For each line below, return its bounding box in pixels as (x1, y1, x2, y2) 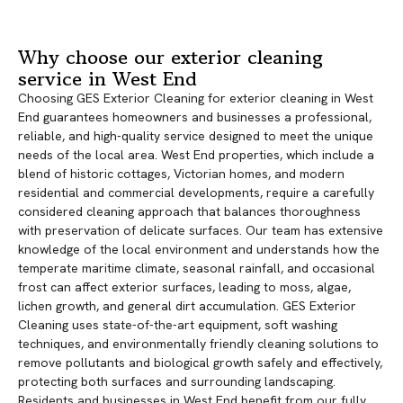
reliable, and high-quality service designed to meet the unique (18, 128, 373, 145)
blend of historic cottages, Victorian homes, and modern (18, 166, 345, 183)
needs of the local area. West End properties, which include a (18, 147, 374, 164)
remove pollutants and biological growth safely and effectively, (18, 354, 382, 372)
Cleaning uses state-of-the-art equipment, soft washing (18, 317, 337, 334)
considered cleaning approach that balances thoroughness (18, 203, 361, 220)
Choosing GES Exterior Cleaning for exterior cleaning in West (18, 90, 373, 107)
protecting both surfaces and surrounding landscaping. (18, 373, 336, 390)
